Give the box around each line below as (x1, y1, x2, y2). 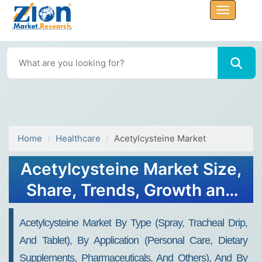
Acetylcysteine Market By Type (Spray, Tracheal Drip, (19, 217, 247, 229)
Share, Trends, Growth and (26, 180, 236, 200)
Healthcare (56, 133, 101, 144)
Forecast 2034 (73, 201, 189, 221)
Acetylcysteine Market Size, (20, 159, 242, 179)
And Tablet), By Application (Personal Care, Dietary (19, 235, 247, 246)
